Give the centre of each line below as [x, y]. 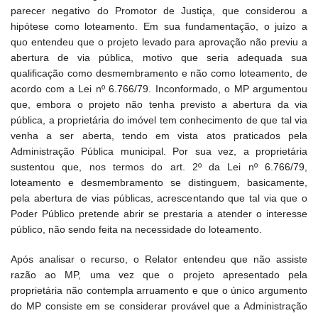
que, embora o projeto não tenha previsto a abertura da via [159, 105]
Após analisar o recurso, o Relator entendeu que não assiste [159, 259]
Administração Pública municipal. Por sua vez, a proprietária [159, 152]
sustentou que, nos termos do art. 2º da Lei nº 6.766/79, [159, 167]
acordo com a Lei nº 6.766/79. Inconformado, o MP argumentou [159, 89]
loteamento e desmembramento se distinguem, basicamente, [159, 183]
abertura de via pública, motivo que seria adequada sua [159, 58]
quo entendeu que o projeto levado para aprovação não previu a [159, 42]
